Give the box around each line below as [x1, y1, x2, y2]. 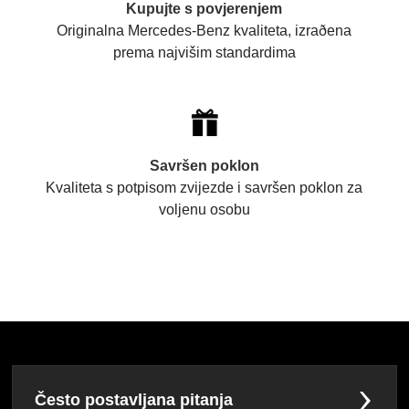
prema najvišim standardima [112, 45, 296, 61]
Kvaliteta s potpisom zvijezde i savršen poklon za [46, 180, 363, 196]
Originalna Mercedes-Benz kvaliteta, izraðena [57, 23, 352, 39]
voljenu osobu [158, 202, 250, 218]
